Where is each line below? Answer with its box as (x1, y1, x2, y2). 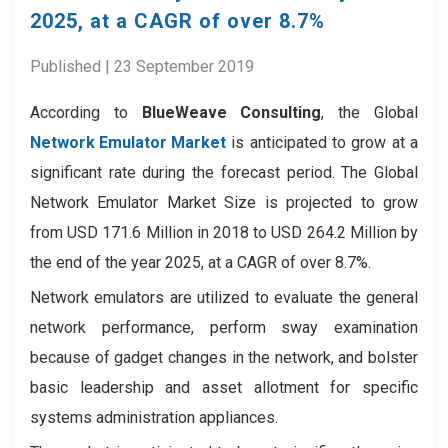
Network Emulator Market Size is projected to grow (30, 193, 418, 212)
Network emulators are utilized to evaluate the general (30, 288, 418, 307)
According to (30, 103, 142, 122)
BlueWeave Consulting (141, 103, 322, 122)
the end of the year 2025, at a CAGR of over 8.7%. (30, 253, 371, 272)
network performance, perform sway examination (30, 318, 418, 337)
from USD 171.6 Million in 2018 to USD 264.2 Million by (30, 223, 418, 242)
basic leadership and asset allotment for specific (30, 378, 418, 397)
